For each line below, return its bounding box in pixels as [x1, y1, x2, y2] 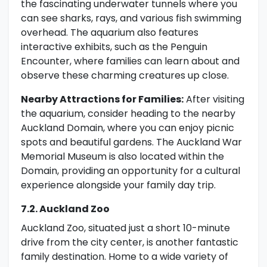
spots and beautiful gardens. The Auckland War [21, 135, 242, 150]
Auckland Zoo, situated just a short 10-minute [21, 221, 230, 235]
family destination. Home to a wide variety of [21, 250, 228, 264]
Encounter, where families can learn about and [21, 54, 240, 69]
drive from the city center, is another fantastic [21, 235, 238, 250]
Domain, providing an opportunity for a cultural [21, 164, 240, 178]
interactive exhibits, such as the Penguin [21, 40, 207, 54]
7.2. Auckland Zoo [21, 202, 110, 216]
